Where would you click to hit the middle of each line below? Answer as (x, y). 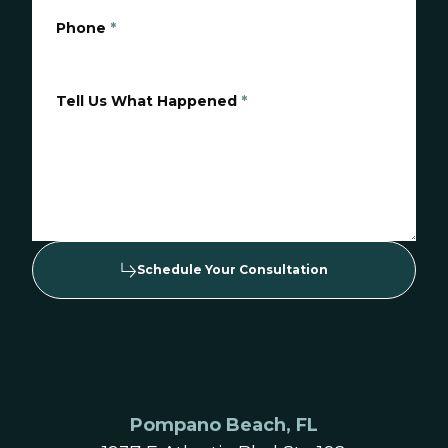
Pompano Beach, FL (224, 425)
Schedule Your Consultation (232, 269)
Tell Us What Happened (146, 101)
